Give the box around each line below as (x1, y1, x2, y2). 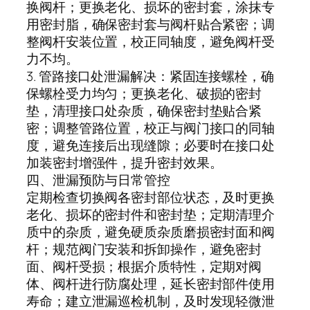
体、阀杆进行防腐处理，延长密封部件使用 (26, 274, 275, 293)
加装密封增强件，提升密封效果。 (26, 153, 223, 172)
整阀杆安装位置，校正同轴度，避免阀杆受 (26, 32, 275, 51)
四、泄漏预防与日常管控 (26, 170, 170, 189)
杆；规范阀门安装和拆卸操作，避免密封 (26, 239, 262, 258)
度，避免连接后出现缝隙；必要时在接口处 (26, 136, 275, 154)
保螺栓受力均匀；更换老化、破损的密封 (26, 84, 262, 102)
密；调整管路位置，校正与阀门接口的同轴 (26, 118, 275, 137)
